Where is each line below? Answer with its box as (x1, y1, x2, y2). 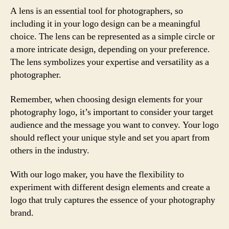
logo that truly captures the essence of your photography (10, 194, 215, 206)
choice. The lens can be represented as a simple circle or (10, 31, 215, 42)
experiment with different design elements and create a (10, 181, 210, 193)
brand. (10, 207, 34, 219)
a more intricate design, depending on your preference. (10, 43, 210, 55)
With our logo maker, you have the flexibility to (10, 169, 184, 180)
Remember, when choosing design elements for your (10, 93, 202, 105)
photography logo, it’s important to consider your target (10, 106, 213, 118)
